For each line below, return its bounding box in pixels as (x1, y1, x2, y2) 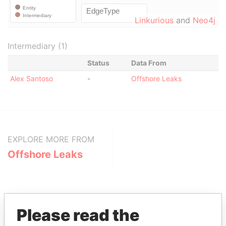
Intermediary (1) (8, 41, 68, 51)
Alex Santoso (10, 74, 53, 83)
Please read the (17, 205, 139, 225)
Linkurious (135, 15, 174, 25)
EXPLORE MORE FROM (8, 134, 94, 144)
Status (87, 59, 109, 67)
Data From (131, 59, 166, 67)
